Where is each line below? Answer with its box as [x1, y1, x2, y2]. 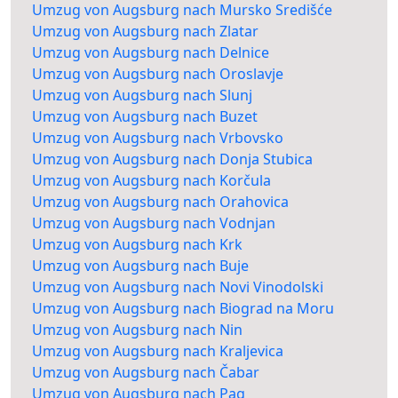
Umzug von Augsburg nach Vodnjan [32, 213, 275, 234]
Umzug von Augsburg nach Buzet [32, 107, 258, 127]
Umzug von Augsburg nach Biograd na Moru [32, 298, 334, 319]
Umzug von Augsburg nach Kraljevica [32, 341, 283, 362]
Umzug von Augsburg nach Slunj [32, 85, 252, 106]
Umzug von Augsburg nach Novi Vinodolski [32, 277, 323, 298]
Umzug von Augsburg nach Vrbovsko [32, 128, 283, 148]
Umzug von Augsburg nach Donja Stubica [32, 149, 313, 170]
